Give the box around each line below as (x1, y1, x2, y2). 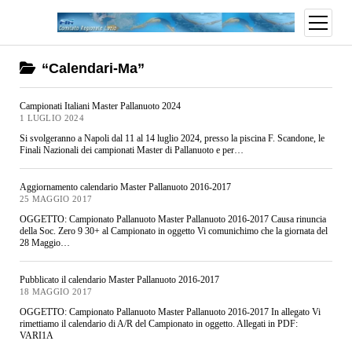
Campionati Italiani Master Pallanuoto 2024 (19, 101, 181, 112)
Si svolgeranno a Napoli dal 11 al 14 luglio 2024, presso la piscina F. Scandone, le (19, 132, 324, 144)
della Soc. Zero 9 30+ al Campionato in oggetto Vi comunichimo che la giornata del (19, 225, 328, 236)
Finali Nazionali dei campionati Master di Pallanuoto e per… (19, 144, 244, 156)
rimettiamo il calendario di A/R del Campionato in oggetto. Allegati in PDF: (19, 317, 298, 329)
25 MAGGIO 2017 (19, 195, 93, 203)
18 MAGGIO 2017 (19, 288, 93, 296)
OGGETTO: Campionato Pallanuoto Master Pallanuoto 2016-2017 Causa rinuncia (19, 213, 326, 225)
